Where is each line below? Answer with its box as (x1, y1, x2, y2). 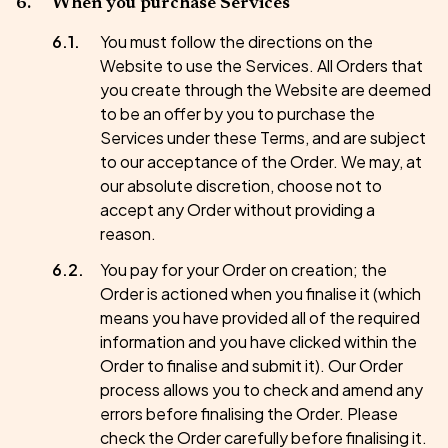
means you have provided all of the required (100, 307, 420, 328)
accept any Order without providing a (100, 199, 375, 220)
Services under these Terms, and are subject (100, 127, 426, 148)
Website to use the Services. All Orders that (100, 55, 423, 76)
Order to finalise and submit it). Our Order (100, 355, 403, 376)
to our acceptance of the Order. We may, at (100, 151, 422, 172)
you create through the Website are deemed (100, 79, 431, 100)
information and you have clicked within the (100, 331, 417, 352)
